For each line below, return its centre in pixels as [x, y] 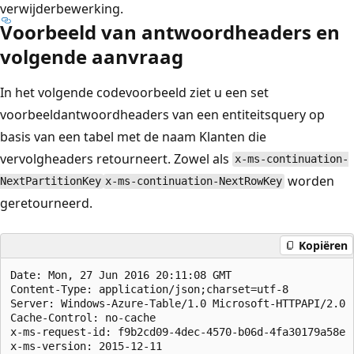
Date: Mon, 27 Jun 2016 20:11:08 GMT [127, 275]
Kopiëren [323, 245]
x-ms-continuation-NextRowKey [194, 181]
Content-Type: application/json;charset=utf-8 [156, 289]
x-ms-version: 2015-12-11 [92, 346]
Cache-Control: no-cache [89, 317]
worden [310, 181]
